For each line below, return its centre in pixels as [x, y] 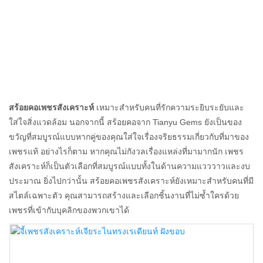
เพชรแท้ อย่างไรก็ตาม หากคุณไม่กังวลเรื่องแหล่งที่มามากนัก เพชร [126, 152]
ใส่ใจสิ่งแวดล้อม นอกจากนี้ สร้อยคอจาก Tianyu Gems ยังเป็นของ [125, 122]
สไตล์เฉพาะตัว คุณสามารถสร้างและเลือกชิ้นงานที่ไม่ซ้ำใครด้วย [124, 196]
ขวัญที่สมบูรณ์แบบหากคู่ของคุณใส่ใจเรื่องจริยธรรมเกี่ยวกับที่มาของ [129, 137]
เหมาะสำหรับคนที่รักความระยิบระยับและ [169, 108]
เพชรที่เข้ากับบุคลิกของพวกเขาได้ [69, 210]
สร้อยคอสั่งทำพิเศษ [62, 33]
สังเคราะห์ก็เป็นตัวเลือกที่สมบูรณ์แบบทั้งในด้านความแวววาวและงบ [129, 166]
